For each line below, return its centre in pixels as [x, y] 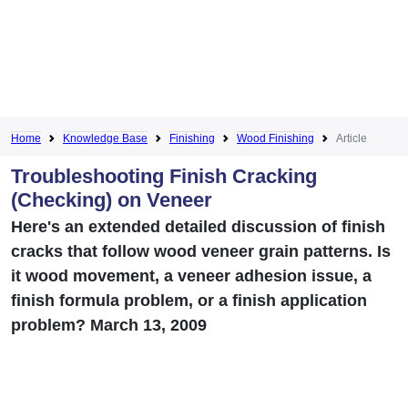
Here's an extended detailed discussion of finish [198, 226]
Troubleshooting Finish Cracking [164, 176]
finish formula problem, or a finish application [189, 300]
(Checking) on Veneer [112, 199]
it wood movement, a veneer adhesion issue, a [191, 275]
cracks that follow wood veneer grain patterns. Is [201, 251]
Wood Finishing [275, 138]
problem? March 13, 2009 [109, 325]
